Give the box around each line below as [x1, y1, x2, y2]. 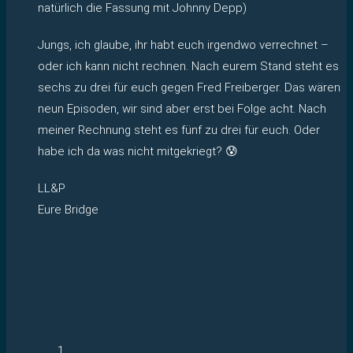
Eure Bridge [38, 202, 98, 217]
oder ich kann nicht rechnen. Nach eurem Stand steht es [38, 58, 339, 73]
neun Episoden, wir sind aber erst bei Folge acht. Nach [38, 101, 326, 116]
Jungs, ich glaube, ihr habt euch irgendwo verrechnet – [38, 37, 329, 52]
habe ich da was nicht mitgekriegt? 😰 [38, 143, 238, 158]
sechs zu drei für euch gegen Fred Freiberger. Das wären [38, 80, 340, 95]
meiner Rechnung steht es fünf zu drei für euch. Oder [38, 122, 320, 137]
